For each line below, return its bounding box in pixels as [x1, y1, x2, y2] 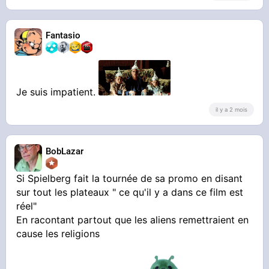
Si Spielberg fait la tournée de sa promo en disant [16, 172, 243, 184]
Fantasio [46, 30, 81, 41]
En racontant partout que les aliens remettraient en [16, 213, 249, 226]
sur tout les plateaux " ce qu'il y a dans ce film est [16, 186, 244, 198]
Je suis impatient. [16, 86, 99, 98]
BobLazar [46, 145, 84, 157]
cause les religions [16, 227, 100, 240]
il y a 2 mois [215, 106, 247, 113]
